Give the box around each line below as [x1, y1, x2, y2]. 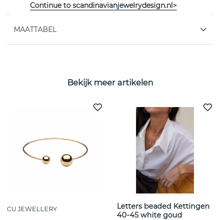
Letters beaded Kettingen [117, 202, 210, 211]
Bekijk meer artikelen [67, 77, 153, 87]
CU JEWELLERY [7, 205, 57, 213]
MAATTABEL [14, 25, 56, 34]
